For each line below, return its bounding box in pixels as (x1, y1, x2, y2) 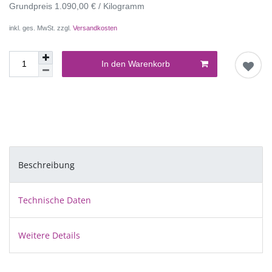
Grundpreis (9, 1, 55, 12)
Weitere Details (18, 229, 80, 242)
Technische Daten (18, 194, 91, 206)
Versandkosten (73, 24, 117, 32)
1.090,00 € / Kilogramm (55, 1, 144, 12)
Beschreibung (18, 158, 75, 171)
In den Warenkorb (101, 59, 171, 69)
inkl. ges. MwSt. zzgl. (9, 24, 73, 32)
